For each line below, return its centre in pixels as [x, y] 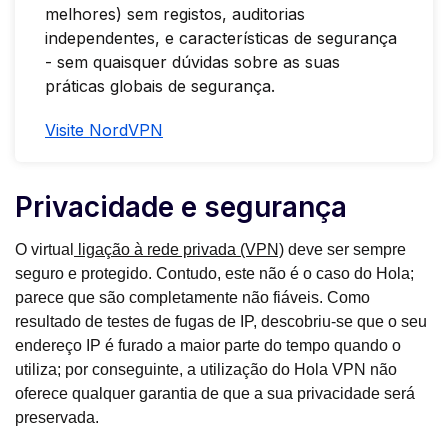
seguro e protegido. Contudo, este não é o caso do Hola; [214, 274]
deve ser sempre [345, 250]
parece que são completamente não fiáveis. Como [192, 298]
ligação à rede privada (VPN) [179, 250]
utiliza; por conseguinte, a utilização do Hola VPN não [206, 370]
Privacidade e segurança [181, 207]
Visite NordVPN [104, 130]
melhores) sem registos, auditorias [175, 14]
